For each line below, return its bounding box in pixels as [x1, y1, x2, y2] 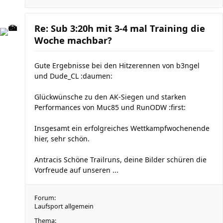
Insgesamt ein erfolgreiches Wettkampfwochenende [34, 123, 210, 133]
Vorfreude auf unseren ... [34, 165, 118, 175]
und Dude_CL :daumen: [34, 71, 112, 81]
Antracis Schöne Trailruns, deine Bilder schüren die [34, 155, 207, 164]
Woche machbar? [34, 34, 112, 46]
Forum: [34, 194, 56, 202]
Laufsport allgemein [34, 202, 94, 211]
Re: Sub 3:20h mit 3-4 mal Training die [34, 22, 205, 34]
